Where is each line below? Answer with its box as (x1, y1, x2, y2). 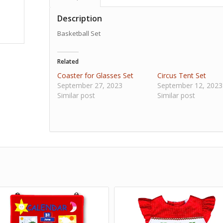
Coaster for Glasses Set (57, 71, 133, 81)
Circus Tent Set (157, 71, 206, 81)
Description (57, 13, 102, 24)
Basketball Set (57, 29, 101, 38)
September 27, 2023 (57, 81, 122, 91)
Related (57, 57, 79, 66)
